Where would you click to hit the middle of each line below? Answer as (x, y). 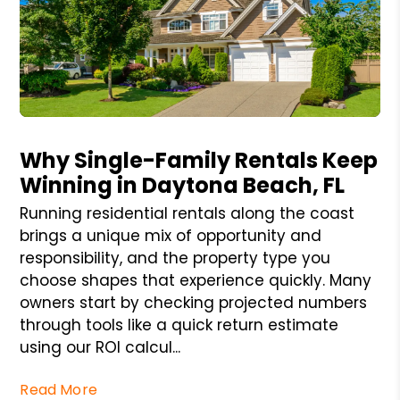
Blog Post (52, 126)
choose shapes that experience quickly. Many (196, 280)
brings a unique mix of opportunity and (171, 235)
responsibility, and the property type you (175, 258)
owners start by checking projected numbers (194, 302)
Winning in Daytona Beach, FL (183, 185)
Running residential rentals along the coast (187, 213)
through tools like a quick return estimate (179, 325)
